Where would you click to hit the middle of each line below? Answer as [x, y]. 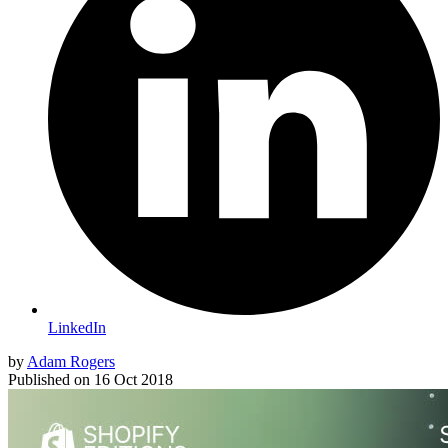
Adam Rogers [71, 362]
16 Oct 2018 [133, 380]
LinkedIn [77, 328]
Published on [49, 380]
